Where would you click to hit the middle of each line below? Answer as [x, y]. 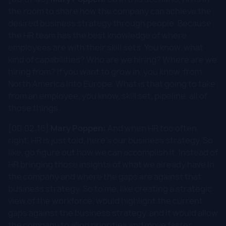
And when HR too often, [152, 128]
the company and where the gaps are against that [105, 176]
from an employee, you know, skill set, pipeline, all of [108, 96]
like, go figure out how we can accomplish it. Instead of [113, 152]
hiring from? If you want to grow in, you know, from [105, 71]
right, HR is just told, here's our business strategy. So [110, 140]
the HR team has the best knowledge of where [97, 35]
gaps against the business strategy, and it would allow [113, 213]
